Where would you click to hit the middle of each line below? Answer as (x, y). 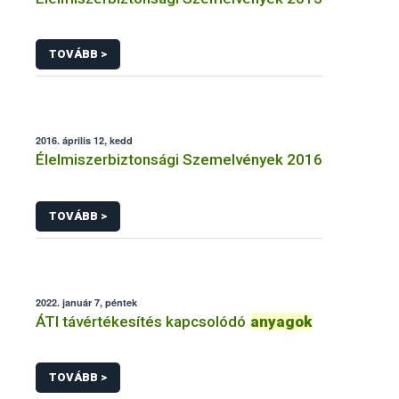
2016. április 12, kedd (84, 141)
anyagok (281, 321)
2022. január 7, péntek (86, 302)
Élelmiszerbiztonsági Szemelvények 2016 (179, 160)
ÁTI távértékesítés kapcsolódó (142, 321)
